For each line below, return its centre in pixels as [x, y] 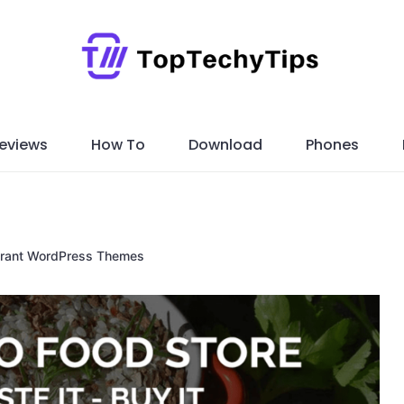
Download [225, 144]
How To [118, 144]
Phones [332, 144]
